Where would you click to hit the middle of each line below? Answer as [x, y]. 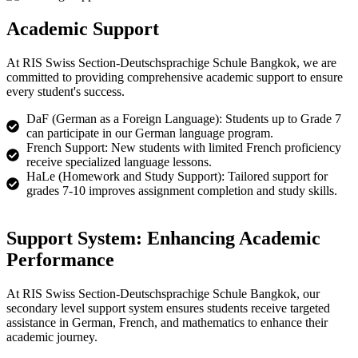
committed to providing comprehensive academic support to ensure [175, 77]
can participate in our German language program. [150, 133]
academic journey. [52, 337]
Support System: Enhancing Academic [163, 239]
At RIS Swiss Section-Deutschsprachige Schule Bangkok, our [163, 294]
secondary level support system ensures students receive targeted [168, 308]
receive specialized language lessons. [119, 161]
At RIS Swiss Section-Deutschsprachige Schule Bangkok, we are [171, 62]
